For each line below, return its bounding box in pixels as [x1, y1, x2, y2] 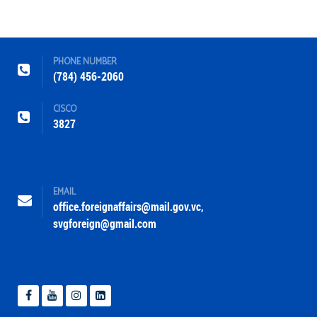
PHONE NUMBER [53, 54, 117, 70]
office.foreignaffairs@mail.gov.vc [53, 200, 201, 214]
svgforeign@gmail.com [53, 217, 156, 231]
